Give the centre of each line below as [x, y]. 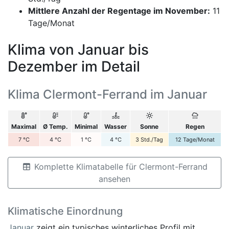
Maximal [24, 126]
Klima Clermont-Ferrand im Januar [107, 94]
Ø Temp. [55, 126]
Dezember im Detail [74, 66]
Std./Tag [152, 139]
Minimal [86, 126]
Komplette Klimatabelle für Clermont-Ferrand [120, 166]
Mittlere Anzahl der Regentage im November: [119, 10]
